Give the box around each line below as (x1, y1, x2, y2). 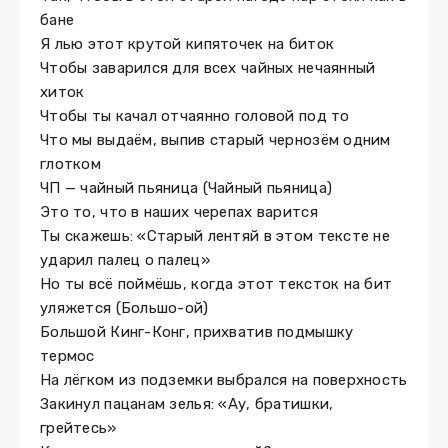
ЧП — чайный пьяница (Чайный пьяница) (40, 179, 333, 197)
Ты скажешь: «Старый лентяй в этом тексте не (40, 227, 391, 245)
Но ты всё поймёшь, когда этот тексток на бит (40, 275, 393, 293)
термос (40, 347, 95, 365)
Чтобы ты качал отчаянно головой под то (40, 107, 350, 125)
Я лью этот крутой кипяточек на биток (40, 35, 335, 53)
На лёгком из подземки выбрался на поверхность (40, 371, 408, 389)
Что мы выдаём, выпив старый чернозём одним (40, 131, 391, 149)
